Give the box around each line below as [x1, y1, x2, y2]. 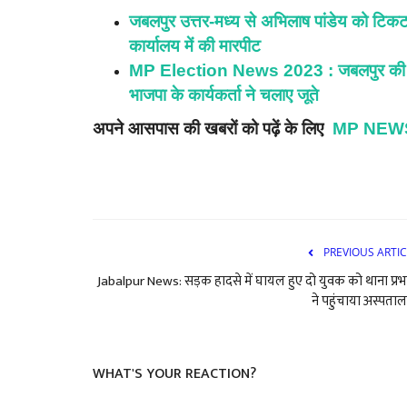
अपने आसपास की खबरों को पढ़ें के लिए [93, 118, 333, 138]
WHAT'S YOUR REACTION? [93, 361, 256, 386]
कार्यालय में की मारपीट [129, 35, 261, 55]
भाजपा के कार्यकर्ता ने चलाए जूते [129, 84, 319, 104]
